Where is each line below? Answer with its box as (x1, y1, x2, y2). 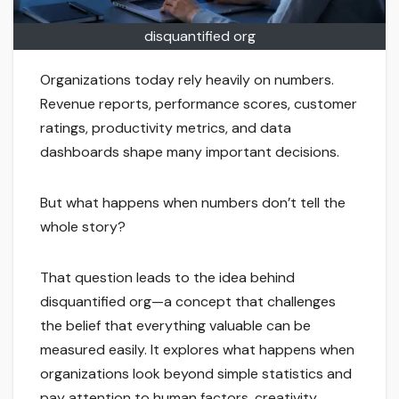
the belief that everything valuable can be (40, 315, 311, 335)
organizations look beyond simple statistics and (40, 363, 352, 383)
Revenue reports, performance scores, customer (40, 94, 357, 113)
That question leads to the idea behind (40, 267, 295, 287)
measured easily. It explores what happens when (40, 339, 354, 359)
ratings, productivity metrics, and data (40, 118, 291, 137)
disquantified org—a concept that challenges (40, 291, 336, 311)
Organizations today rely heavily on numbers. (40, 69, 334, 89)
